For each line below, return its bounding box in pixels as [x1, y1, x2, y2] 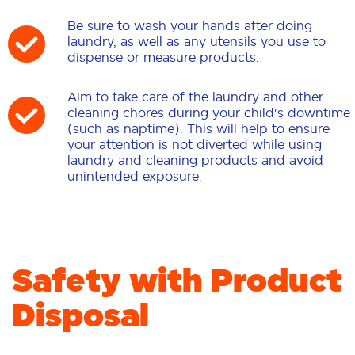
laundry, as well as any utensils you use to [67, 34, 326, 49]
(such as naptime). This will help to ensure [67, 121, 330, 136]
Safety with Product [12, 261, 342, 300]
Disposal [12, 296, 149, 335]
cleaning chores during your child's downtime [67, 105, 350, 120]
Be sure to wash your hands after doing [67, 18, 312, 33]
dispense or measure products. [67, 50, 259, 65]
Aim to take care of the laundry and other [67, 90, 323, 105]
